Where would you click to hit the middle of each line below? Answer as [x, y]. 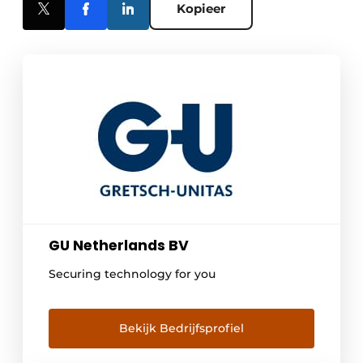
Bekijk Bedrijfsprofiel [181, 329]
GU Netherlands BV [119, 246]
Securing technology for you [132, 274]
